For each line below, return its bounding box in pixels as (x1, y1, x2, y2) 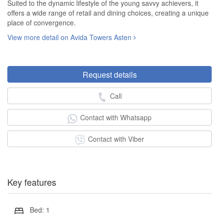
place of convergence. (7, 18, 76, 28)
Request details (82, 69, 137, 81)
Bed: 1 (29, 205, 50, 215)
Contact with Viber (88, 134, 144, 144)
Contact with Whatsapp (80, 112, 152, 123)
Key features (7, 175, 56, 188)
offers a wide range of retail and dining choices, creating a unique (7, 8, 209, 18)
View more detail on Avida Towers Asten (7, 32, 133, 43)
